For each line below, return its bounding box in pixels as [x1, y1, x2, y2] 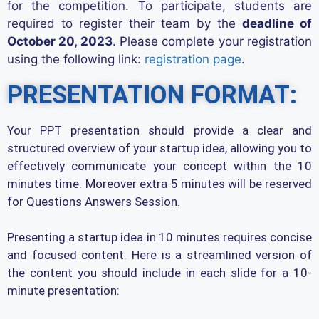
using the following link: [7, 51, 145, 66]
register [73, 16, 122, 31]
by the [190, 16, 242, 31]
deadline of [242, 16, 312, 31]
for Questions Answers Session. [7, 194, 180, 209]
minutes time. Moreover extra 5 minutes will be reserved [7, 176, 312, 191]
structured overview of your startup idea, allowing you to [7, 140, 312, 155]
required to [7, 16, 73, 31]
